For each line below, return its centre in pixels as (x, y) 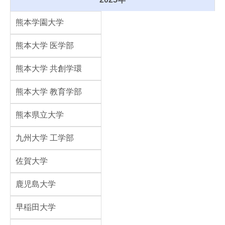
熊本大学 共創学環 (49, 69)
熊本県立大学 (40, 115)
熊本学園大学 (40, 22)
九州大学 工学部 (45, 138)
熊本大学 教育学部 (49, 92)
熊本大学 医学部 (45, 45)
